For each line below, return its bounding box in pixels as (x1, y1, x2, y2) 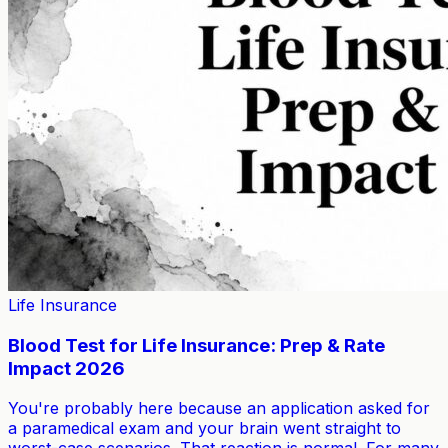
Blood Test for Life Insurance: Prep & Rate (8, 333, 385, 357)
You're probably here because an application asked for (8, 398, 430, 419)
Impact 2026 (8, 356, 125, 380)
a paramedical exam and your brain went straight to (8, 418, 401, 439)
